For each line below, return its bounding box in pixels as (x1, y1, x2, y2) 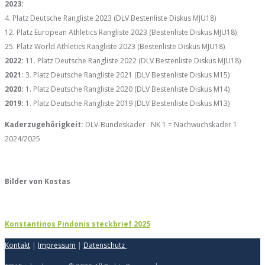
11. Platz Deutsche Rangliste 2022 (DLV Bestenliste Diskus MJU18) (24, 55, 241, 66)
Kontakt (5, 240, 30, 250)
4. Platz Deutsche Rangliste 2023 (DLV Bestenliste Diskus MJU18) (5, 12, 216, 23)
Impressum (38, 240, 76, 250)
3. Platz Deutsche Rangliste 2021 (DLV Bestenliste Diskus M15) (24, 69, 230, 80)
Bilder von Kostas (5, 176, 70, 186)
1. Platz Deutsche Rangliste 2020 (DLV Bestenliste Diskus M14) (24, 83, 230, 94)
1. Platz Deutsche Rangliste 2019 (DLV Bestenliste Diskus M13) (24, 98, 230, 108)
